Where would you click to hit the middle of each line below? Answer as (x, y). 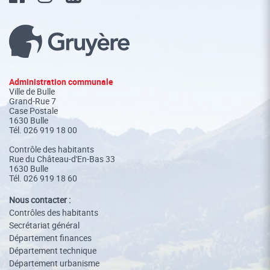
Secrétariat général (44, 225)
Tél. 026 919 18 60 (43, 178)
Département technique (53, 250)
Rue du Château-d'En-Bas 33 (62, 159)
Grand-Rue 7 (33, 101)
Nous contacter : (40, 200)
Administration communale (61, 82)
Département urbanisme (54, 263)
